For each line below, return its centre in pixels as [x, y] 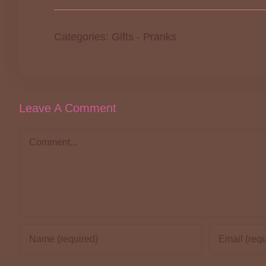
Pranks [160, 37]
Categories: [83, 37]
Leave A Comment [67, 108]
